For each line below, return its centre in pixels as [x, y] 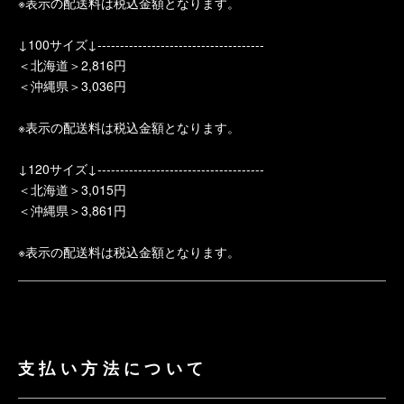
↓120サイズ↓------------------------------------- [141, 169]
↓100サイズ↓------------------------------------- [141, 44]
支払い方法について [113, 368]
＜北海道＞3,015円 [72, 189]
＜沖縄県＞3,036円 [72, 86]
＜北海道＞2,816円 [72, 65]
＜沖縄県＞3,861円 [72, 210]
